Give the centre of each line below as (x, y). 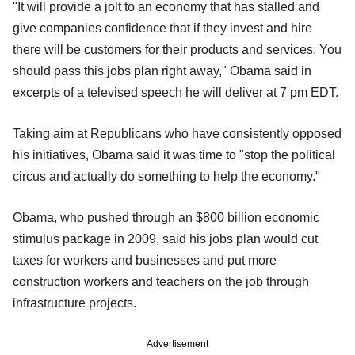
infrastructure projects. (74, 303)
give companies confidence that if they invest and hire (162, 28)
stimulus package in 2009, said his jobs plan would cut (165, 239)
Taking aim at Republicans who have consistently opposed (177, 133)
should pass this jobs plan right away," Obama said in (162, 71)
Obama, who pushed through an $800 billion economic (166, 217)
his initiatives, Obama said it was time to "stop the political (174, 155)
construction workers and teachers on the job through (161, 281)
